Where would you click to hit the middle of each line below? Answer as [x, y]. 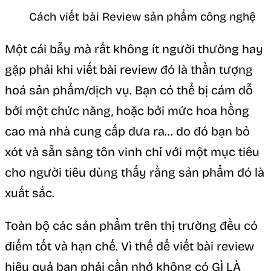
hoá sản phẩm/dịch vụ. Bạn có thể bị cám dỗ [129, 90]
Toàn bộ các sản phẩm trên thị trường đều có [131, 225]
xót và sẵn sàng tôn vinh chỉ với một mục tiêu [132, 152]
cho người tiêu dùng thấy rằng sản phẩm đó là [135, 172]
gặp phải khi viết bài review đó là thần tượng [129, 69]
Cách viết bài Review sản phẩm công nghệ [142, 16]
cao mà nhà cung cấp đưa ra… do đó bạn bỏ [127, 131]
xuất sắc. [30, 193]
